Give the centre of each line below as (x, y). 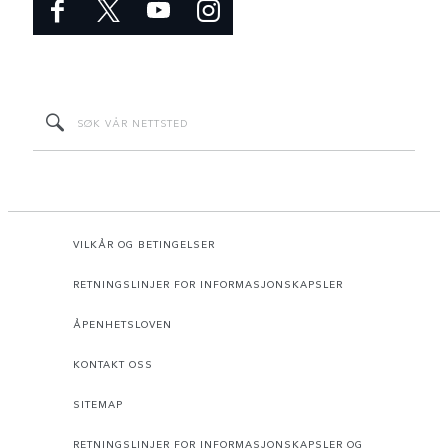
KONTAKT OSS (113, 363)
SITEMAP (98, 403)
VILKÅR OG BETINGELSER (144, 243)
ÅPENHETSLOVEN (122, 323)
